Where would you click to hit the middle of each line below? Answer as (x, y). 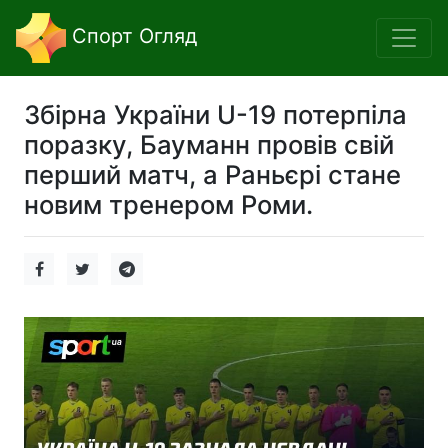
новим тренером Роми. (168, 204)
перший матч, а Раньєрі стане (212, 174)
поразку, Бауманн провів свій (209, 144)
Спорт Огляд (131, 36)
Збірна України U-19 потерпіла (215, 114)
